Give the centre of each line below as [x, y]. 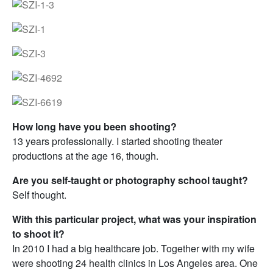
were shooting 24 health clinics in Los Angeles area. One [135, 263]
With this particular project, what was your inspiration [134, 219]
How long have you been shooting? [94, 127]
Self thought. [39, 195]
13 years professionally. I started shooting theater [117, 141]
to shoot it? [38, 234]
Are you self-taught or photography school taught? [130, 180]
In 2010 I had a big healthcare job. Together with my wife [133, 249]
